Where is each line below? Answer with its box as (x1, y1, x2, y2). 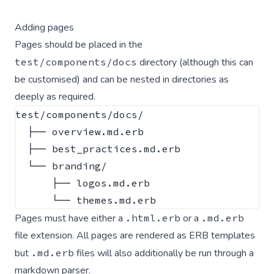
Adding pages (15, 21, 74, 34)
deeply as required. (15, 90, 95, 103)
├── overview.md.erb (15, 125, 144, 138)
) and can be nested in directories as (77, 73, 229, 86)
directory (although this (137, 56, 239, 69)
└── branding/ (15, 160, 107, 172)
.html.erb (125, 212, 180, 224)
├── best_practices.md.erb (15, 143, 180, 155)
